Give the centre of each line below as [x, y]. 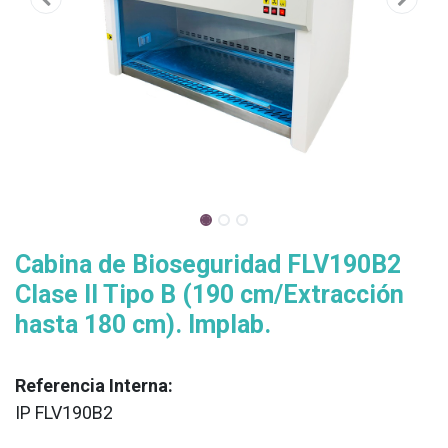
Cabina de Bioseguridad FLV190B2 [208, 264]
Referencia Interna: [94, 385]
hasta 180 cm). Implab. [143, 324]
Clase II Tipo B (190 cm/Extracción [209, 294]
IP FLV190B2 [64, 412]
